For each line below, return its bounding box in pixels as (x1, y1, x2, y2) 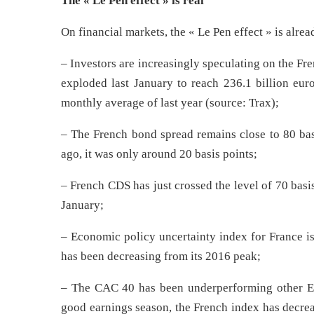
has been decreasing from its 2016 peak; (61, 250, 261, 263)
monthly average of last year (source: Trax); (61, 96, 279, 109)
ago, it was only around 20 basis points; (61, 147, 257, 161)
